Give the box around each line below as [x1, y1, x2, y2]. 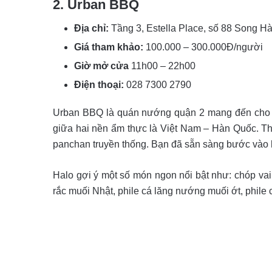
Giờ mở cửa [74, 61, 129, 72]
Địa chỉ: [74, 23, 109, 34]
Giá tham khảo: [74, 42, 143, 53]
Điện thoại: [74, 80, 124, 90]
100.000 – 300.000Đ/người [143, 42, 263, 53]
